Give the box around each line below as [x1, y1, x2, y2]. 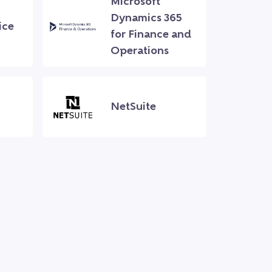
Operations [110, 46, 169, 58]
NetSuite [110, 101, 156, 113]
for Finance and [110, 29, 191, 41]
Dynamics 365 [110, 13, 182, 25]
